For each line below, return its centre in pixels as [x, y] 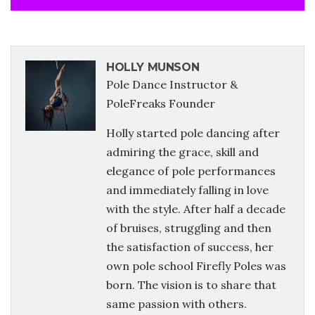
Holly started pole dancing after [193, 133]
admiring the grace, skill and [182, 152]
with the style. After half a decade [196, 208]
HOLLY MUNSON [153, 67]
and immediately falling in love [187, 189]
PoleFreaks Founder [161, 103]
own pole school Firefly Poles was [196, 265]
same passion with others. [176, 303]
